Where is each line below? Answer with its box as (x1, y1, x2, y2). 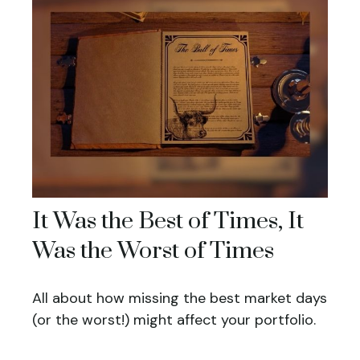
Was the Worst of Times (32, 236, 274, 267)
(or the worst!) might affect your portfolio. (32, 310, 316, 330)
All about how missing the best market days (32, 288, 327, 309)
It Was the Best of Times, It (32, 207, 304, 237)
